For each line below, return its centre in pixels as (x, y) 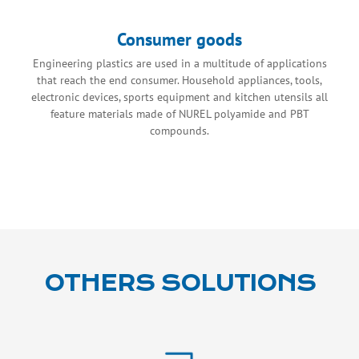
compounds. (179, 130)
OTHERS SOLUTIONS (179, 283)
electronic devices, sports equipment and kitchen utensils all (179, 97)
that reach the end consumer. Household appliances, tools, (179, 80)
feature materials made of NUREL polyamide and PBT (179, 113)
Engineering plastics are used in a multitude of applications (179, 63)
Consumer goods (179, 39)
